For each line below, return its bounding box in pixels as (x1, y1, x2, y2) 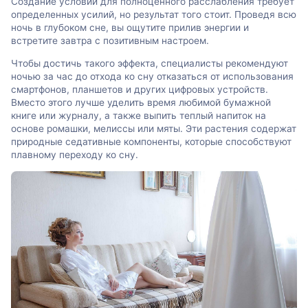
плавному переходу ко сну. (11, 149, 138, 161)
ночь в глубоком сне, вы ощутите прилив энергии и (11, 22, 249, 34)
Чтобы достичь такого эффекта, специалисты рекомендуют (11, 58, 288, 69)
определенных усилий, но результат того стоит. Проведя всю (11, 9, 296, 21)
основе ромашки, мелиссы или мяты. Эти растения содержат (11, 123, 296, 135)
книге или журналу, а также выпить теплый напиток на (11, 110, 266, 122)
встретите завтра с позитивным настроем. (11, 35, 209, 47)
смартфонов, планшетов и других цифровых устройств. (11, 84, 268, 96)
